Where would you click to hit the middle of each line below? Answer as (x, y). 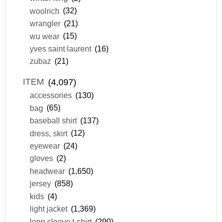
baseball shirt (53, 121)
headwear (47, 171)
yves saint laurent (60, 48)
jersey (40, 184)
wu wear (44, 36)
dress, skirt (48, 133)
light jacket (48, 209)
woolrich (44, 11)
